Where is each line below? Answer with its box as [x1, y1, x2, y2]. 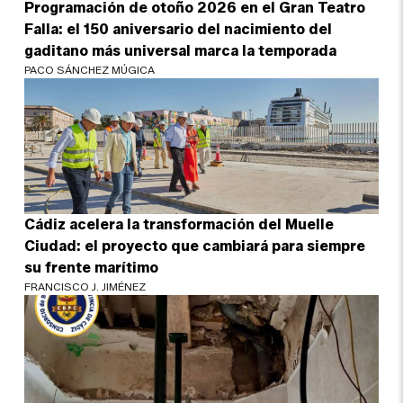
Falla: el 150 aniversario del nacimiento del [24, 20, 333, 38]
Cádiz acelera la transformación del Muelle [24, 215, 335, 233]
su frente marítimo [24, 258, 159, 276]
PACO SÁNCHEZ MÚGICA [24, 62, 156, 76]
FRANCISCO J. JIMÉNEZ [24, 279, 147, 293]
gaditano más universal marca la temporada [24, 41, 337, 59]
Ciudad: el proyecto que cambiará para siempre [24, 237, 366, 255]
